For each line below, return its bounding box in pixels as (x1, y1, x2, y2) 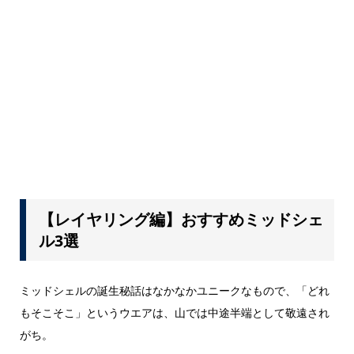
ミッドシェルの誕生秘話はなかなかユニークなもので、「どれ (19, 283, 330, 299)
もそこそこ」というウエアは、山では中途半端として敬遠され (19, 305, 330, 321)
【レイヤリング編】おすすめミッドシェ (38, 209, 323, 231)
